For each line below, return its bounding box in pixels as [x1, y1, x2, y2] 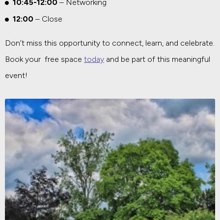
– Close [35, 14, 62, 24]
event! [5, 70, 27, 80]
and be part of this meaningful [104, 54, 210, 64]
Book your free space [5, 54, 84, 64]
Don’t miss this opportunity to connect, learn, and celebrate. [5, 38, 215, 48]
